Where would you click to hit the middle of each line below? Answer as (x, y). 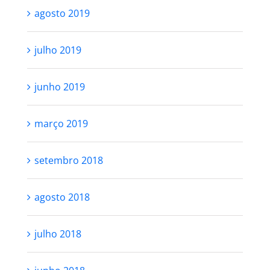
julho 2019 (58, 50)
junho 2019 (59, 87)
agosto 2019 (62, 13)
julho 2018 (58, 234)
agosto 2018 (62, 197)
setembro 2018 (68, 160)
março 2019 (61, 124)
